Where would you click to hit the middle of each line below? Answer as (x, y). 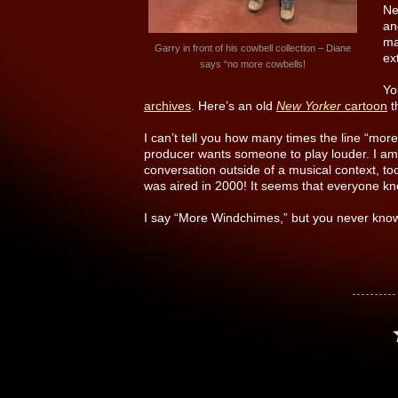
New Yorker (309, 105)
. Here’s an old (234, 105)
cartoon (364, 105)
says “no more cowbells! (253, 64)
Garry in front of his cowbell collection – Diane (253, 48)
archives (167, 105)
